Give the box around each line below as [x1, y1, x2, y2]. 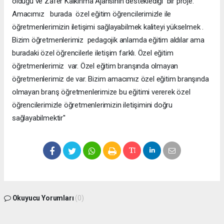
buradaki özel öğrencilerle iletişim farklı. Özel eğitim [12, 48, 173, 58]
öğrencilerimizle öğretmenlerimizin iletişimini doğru [12, 100, 173, 110]
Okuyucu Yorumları [10, 194, 75, 202]
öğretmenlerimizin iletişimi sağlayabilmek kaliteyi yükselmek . [12, 22, 204, 32]
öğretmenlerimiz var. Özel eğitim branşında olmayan [12, 61, 178, 71]
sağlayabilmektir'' [12, 113, 65, 123]
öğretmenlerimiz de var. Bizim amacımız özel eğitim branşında [12, 74, 209, 84]
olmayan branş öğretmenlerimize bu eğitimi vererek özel [12, 87, 190, 97]
